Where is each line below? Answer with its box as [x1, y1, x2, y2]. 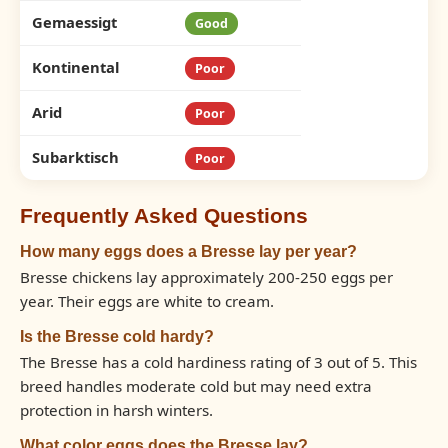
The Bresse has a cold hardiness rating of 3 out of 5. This [20, 352, 417, 372]
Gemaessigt [32, 12, 117, 32]
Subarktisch [32, 147, 119, 167]
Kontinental [32, 57, 119, 77]
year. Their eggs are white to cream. [20, 291, 274, 311]
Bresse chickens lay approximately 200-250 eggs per [20, 267, 393, 287]
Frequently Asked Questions [20, 204, 308, 227]
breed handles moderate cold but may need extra [20, 376, 372, 396]
